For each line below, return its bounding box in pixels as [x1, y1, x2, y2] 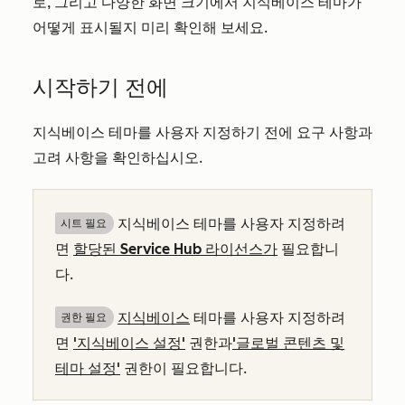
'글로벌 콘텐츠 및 [232, 334, 344, 352]
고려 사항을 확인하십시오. [33, 149, 202, 166]
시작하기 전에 [33, 74, 168, 100]
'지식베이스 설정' [73, 334, 185, 352]
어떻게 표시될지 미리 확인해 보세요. [33, 19, 268, 36]
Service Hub [120, 240, 202, 258]
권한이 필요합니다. [120, 360, 247, 377]
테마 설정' [55, 360, 120, 377]
